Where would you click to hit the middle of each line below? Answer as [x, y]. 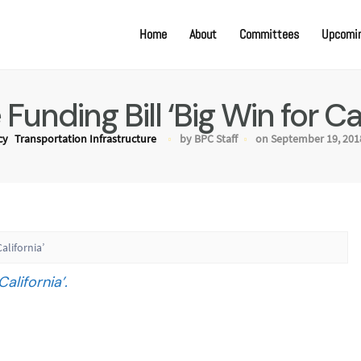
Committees [269, 34]
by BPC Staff [209, 139]
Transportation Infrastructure [85, 139]
